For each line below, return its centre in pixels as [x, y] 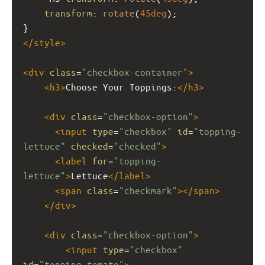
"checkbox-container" [135, 72]
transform [68, 13]
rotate [119, 13]
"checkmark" [148, 190]
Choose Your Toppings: [122, 87]
